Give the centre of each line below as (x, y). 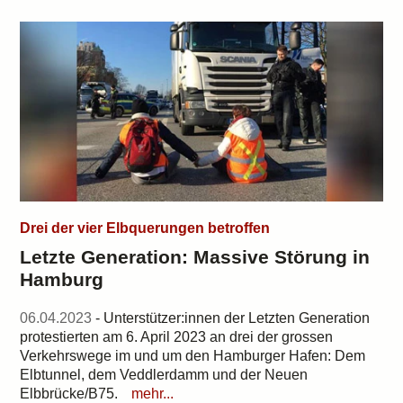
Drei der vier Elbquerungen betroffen (145, 228)
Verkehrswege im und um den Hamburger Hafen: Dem (193, 356)
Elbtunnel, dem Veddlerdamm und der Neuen (164, 375)
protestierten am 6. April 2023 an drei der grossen (177, 337)
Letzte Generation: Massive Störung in (195, 257)
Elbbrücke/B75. (69, 394)
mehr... (153, 394)
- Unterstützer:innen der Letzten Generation (231, 318)
